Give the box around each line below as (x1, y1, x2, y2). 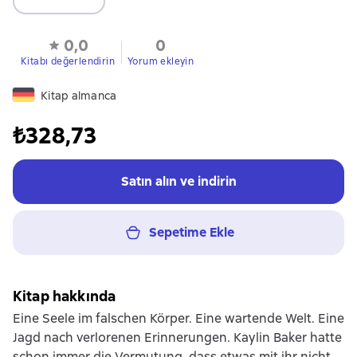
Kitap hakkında (13, 286, 116, 305)
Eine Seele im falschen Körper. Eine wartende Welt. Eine (13, 309, 344, 327)
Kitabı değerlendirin (21, 54, 115, 68)
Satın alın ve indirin (120, 172, 237, 190)
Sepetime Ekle (148, 223, 234, 241)
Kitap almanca (41, 88, 117, 103)
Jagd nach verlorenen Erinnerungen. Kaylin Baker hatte (13, 328, 342, 346)
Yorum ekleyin (127, 54, 194, 68)
